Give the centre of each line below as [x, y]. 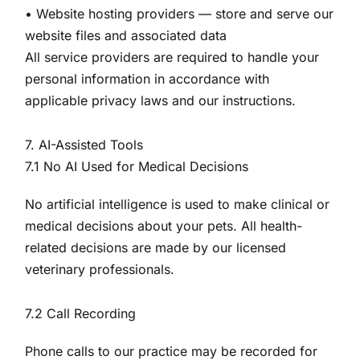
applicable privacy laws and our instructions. [161, 100]
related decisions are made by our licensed [156, 247]
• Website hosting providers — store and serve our [180, 14]
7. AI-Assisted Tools [84, 145]
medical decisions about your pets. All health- [164, 226]
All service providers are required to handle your [172, 57]
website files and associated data [126, 35]
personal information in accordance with [147, 79]
